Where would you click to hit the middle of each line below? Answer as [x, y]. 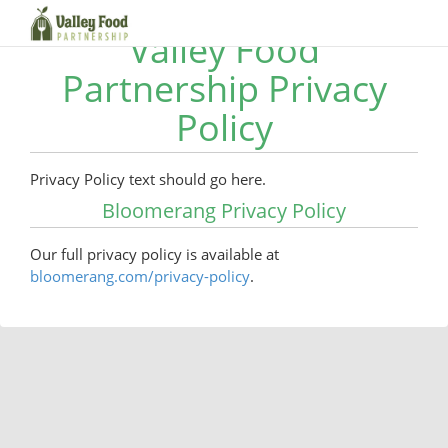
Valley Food [224, 49]
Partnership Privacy [224, 88]
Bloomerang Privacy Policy [224, 210]
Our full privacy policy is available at [154, 254]
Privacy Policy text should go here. [148, 179]
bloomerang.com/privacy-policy [140, 276]
